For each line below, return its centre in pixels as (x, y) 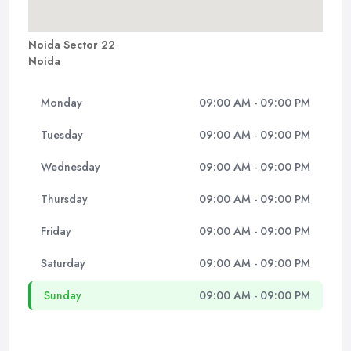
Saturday (63, 263)
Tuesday (62, 135)
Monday (62, 103)
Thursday (64, 199)
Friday (56, 231)
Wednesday (71, 167)
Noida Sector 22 (72, 45)
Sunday (63, 295)
